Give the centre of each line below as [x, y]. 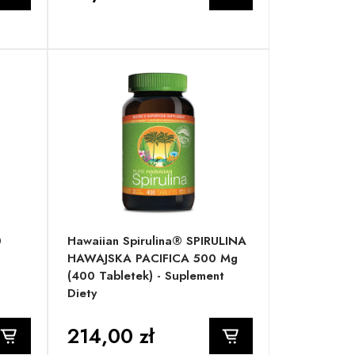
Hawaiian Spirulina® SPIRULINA [157, 241]
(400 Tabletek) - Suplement [146, 276]
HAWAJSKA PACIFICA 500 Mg [153, 259]
